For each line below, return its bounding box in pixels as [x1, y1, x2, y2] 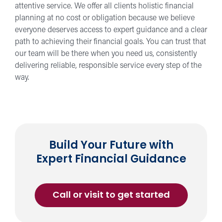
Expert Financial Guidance [36, 154, 186, 166]
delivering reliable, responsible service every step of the [15, 61, 202, 70]
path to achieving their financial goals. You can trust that [15, 38, 206, 46]
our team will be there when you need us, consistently [15, 50, 197, 58]
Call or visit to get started [52, 191, 170, 201]
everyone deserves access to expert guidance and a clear [15, 26, 207, 34]
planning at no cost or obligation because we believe [15, 14, 195, 22]
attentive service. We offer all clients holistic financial [15, 2, 194, 10]
